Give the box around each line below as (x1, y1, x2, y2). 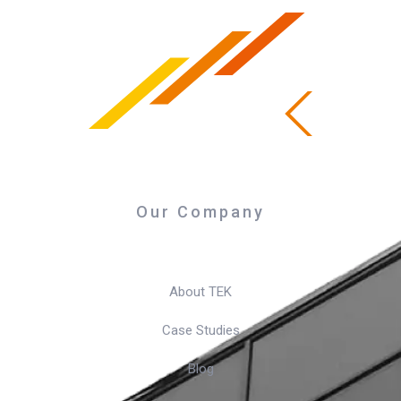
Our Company (136, 202, 265, 222)
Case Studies (161, 322, 240, 339)
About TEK (169, 284, 232, 301)
